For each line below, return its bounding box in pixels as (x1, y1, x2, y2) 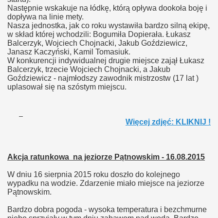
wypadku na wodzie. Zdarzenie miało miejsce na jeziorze (7, 179, 204, 187)
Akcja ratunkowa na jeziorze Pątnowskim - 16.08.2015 (7, 153, 205, 161)
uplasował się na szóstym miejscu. (7, 83, 127, 91)
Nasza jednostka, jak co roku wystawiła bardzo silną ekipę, (7, 21, 210, 30)
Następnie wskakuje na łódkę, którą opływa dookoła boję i (7, 4, 207, 12)
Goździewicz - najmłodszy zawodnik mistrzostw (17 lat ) (7, 74, 199, 82)
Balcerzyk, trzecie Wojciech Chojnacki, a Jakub (7, 65, 170, 73)
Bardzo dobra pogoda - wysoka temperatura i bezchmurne (7, 205, 207, 214)
